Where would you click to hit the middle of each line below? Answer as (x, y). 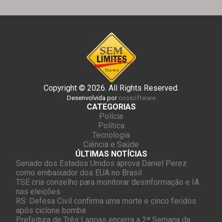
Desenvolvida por (92, 98)
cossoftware (137, 98)
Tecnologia (111, 135)
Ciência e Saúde (111, 144)
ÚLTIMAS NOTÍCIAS (111, 154)
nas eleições (38, 191)
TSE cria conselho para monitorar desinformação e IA (108, 182)
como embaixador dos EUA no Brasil (79, 172)
